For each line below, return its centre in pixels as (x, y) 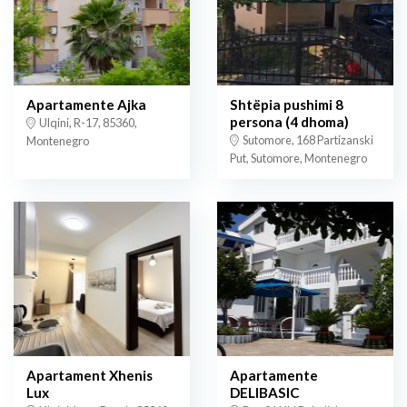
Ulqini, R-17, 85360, (87, 123)
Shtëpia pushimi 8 (287, 105)
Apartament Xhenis (89, 375)
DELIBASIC (265, 392)
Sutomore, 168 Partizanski (307, 140)
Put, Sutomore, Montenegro (298, 159)
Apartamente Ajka (86, 105)
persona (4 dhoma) (289, 122)
